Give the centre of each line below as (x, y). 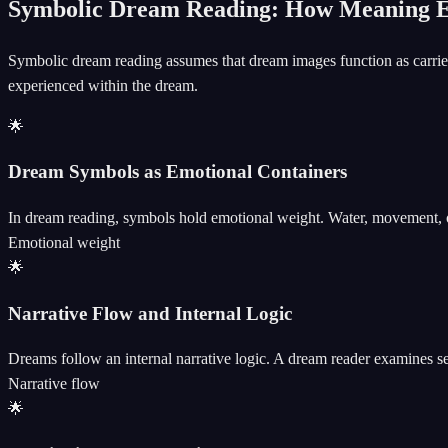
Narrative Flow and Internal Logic (150, 313)
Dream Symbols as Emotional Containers (177, 172)
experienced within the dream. (103, 85)
